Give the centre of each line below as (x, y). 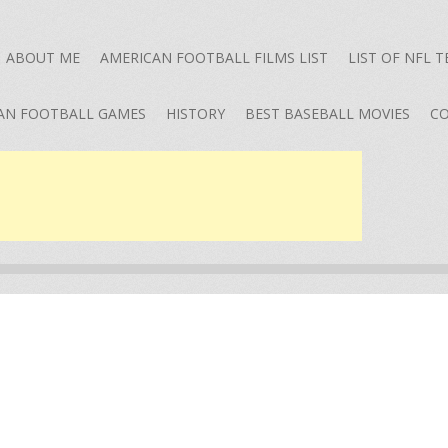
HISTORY (195, 113)
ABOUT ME (43, 57)
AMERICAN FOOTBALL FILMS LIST (214, 57)
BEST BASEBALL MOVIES (327, 113)
